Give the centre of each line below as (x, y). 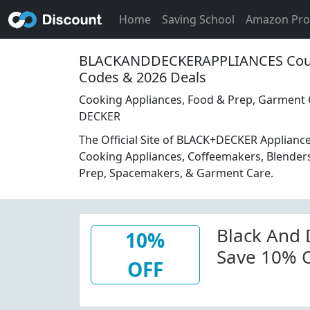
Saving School (198, 19)
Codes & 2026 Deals (143, 77)
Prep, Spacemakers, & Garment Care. (176, 173)
